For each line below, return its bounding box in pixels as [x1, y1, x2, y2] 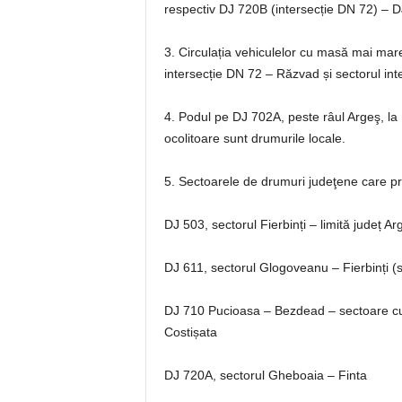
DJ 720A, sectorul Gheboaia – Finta [163, 368, 367, 382]
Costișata [163, 325, 217, 339]
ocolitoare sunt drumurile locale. [163, 131, 345, 145]
